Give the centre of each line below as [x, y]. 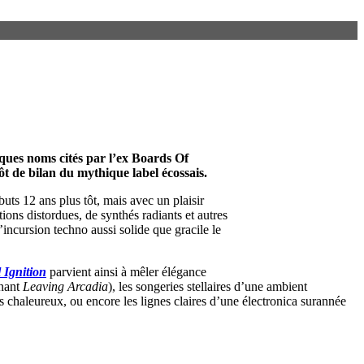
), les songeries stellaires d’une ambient [208, 286]
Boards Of [160, 158]
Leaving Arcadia [65, 286]
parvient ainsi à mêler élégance [128, 271]
